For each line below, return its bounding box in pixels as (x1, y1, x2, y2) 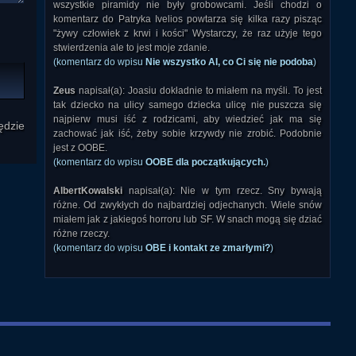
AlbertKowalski (53, 185, 122, 196)
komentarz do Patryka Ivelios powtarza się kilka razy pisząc (53, 14, 322, 25)
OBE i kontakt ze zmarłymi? (145, 242, 270, 253)
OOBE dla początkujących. (145, 157, 265, 168)
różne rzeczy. (53, 228, 110, 239)
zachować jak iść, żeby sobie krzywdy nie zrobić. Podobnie (53, 128, 322, 139)
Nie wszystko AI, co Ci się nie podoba (145, 56, 313, 68)
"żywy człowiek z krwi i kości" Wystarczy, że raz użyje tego (53, 28, 322, 39)
